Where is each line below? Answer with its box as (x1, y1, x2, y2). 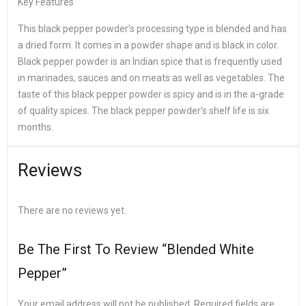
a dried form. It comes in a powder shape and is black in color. (18, 40, 279, 51)
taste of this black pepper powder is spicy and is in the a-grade (18, 89, 284, 100)
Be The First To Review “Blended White (18, 241, 254, 258)
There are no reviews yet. (18, 205, 126, 216)
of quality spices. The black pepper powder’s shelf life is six (18, 105, 269, 116)
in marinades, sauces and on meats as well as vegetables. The (18, 72, 285, 83)
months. (18, 122, 53, 133)
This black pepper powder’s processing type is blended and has (18, 23, 287, 34)
